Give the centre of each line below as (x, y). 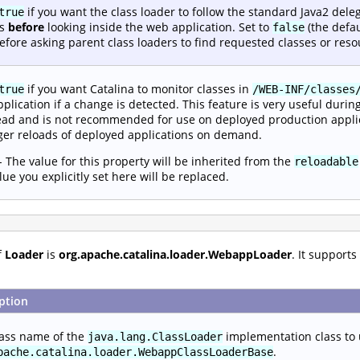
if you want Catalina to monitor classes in (138, 88)
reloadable (326, 161)
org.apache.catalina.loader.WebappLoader (175, 254)
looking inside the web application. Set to (158, 27)
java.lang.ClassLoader (155, 336)
